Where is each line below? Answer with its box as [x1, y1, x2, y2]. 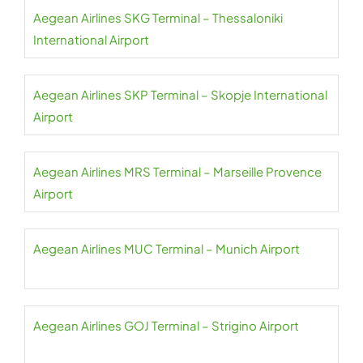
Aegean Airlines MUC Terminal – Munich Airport [33, 241, 300, 256]
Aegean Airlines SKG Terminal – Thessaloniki [33, 10, 283, 25]
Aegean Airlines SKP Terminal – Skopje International [33, 87, 327, 102]
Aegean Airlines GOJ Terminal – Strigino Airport [33, 318, 299, 333]
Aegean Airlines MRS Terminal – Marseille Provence [33, 164, 322, 179]
